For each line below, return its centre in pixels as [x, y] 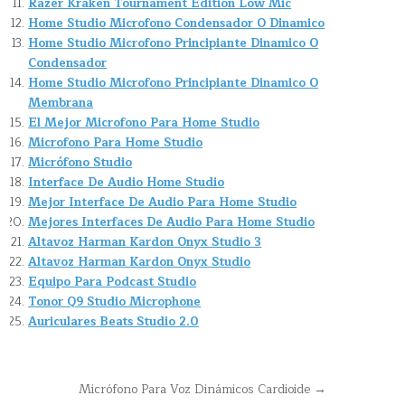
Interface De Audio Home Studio [127, 182]
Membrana [61, 103]
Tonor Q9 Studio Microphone [115, 301]
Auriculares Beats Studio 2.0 [114, 321]
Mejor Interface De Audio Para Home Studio [163, 202]
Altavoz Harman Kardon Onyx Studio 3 [145, 242]
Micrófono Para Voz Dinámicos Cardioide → [202, 389]
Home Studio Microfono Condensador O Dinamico [177, 23]
